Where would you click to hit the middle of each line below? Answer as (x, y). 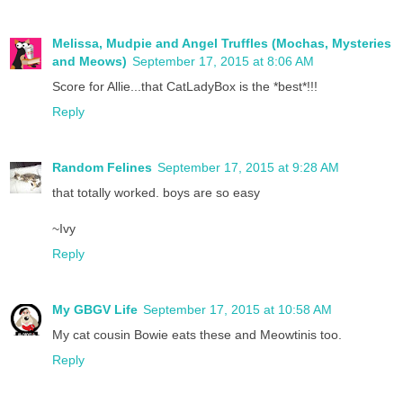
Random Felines (102, 168)
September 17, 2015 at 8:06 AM (223, 62)
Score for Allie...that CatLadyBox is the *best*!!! (185, 87)
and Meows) (90, 62)
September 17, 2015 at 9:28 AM (248, 168)
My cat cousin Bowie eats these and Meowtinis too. (197, 335)
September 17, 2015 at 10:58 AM (237, 310)
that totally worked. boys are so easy (156, 193)
